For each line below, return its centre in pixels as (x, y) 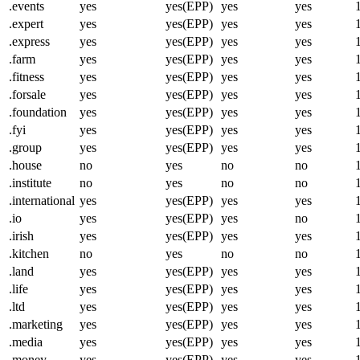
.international (42, 200)
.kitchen (29, 253)
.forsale (27, 94)
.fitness (27, 76)
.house (25, 165)
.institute (30, 182)
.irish (21, 235)
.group (25, 147)
